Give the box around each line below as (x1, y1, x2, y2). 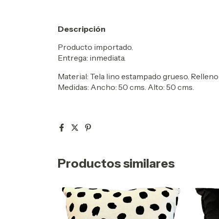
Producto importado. (58, 42, 133, 52)
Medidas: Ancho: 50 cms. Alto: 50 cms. (58, 82, 194, 92)
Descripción (58, 24, 106, 34)
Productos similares (58, 156, 175, 171)
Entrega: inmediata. (58, 53, 126, 63)
